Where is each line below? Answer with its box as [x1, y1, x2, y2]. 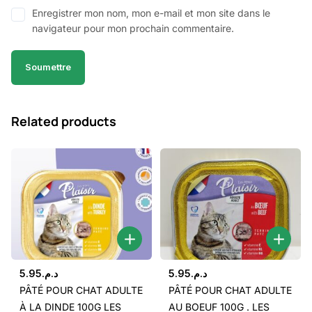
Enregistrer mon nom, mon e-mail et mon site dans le [32, 6, 270, 19]
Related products [11, 112, 116, 130]
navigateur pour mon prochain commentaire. [32, 22, 234, 34]
